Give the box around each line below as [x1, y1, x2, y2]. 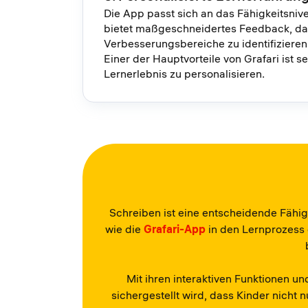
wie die [105, 222, 144, 236]
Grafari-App [144, 222, 206, 236]
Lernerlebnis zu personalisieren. [104, 67, 267, 81]
